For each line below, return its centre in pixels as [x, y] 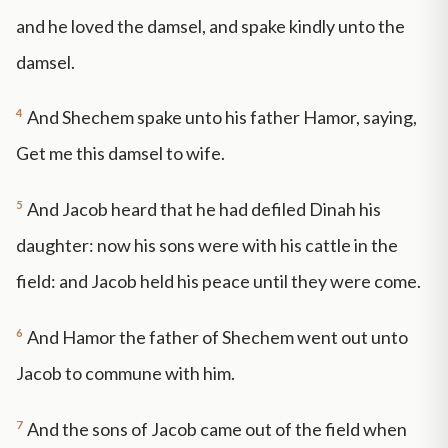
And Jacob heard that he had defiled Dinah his [204, 209]
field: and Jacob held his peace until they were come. [218, 281]
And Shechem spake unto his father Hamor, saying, [222, 117]
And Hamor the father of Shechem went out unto [217, 336]
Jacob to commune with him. [125, 372]
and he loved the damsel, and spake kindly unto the [210, 25]
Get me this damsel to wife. [120, 153]
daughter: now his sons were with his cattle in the [207, 245]
